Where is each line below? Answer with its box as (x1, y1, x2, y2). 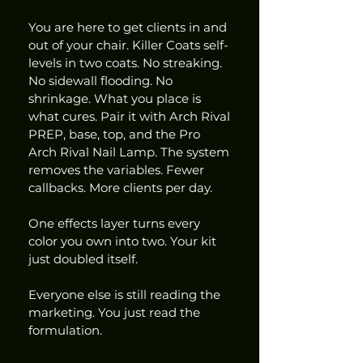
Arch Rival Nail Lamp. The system (28, 144, 233, 160)
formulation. (28, 322, 102, 339)
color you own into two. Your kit (28, 233, 220, 250)
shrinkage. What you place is (28, 91, 204, 107)
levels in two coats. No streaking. (28, 55, 225, 71)
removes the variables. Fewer (28, 162, 207, 178)
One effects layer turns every (28, 216, 203, 232)
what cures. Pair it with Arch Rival (28, 109, 233, 125)
